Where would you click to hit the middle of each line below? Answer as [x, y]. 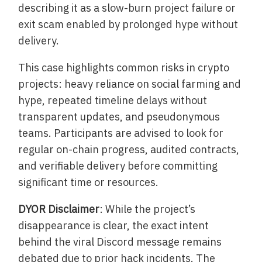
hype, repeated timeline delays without [113, 101]
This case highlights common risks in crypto [124, 68]
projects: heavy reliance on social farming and [130, 84]
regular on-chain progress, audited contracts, [129, 150]
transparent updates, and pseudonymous [119, 117]
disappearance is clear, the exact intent [114, 226]
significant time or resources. [89, 182]
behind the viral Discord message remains [120, 242]
